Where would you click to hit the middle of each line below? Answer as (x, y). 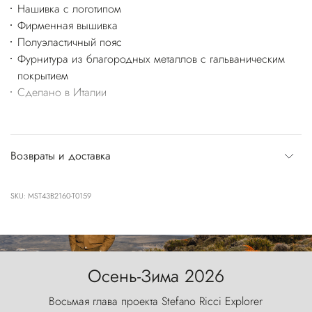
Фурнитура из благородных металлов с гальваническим (151, 58)
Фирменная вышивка (67, 25)
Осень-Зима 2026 (156, 275)
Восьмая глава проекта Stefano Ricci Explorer (156, 301)
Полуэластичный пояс (69, 42)
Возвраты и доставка (61, 155)
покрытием (42, 75)
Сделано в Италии (62, 92)
